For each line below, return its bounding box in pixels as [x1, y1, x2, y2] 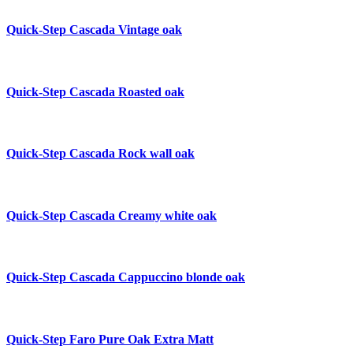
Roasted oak [118, 84, 184, 98]
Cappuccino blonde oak [118, 270, 245, 284]
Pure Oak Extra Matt [98, 333, 214, 346]
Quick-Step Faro [6, 333, 98, 346]
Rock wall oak [118, 147, 195, 161]
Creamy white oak [118, 208, 217, 222]
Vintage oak [118, 23, 182, 37]
